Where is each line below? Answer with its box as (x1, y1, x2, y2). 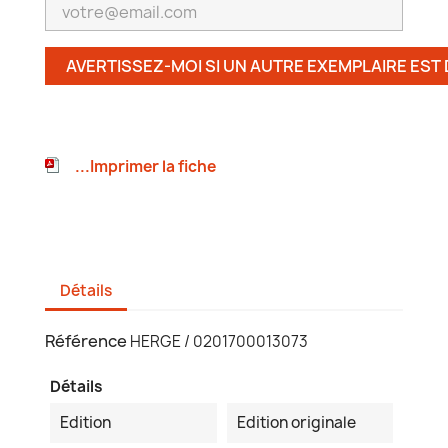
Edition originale (236, 412, 356, 434)
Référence (45, 330, 127, 353)
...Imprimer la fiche (75, 156, 216, 177)
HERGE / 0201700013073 (130, 331, 308, 353)
